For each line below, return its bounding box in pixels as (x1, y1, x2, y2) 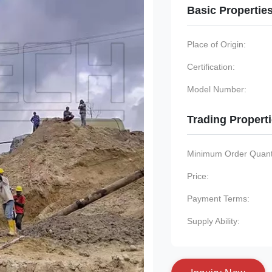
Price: (187, 171, 209, 181)
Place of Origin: (187, 39, 246, 49)
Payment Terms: (187, 194, 250, 203)
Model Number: (187, 84, 246, 94)
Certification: (187, 62, 235, 72)
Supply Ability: (187, 216, 240, 226)
